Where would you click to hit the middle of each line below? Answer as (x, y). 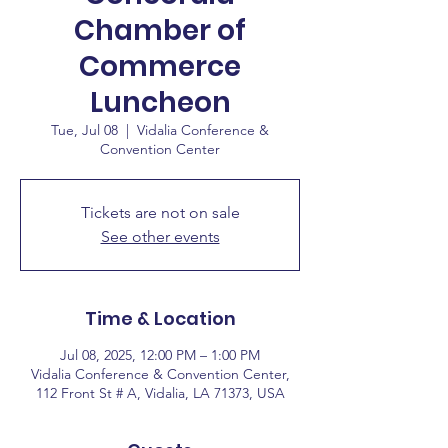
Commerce (160, 66)
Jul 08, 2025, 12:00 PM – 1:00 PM (160, 355)
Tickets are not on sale (160, 212)
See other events (160, 236)
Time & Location (160, 318)
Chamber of (160, 30)
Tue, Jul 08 (84, 130)
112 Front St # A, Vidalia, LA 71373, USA (160, 393)
